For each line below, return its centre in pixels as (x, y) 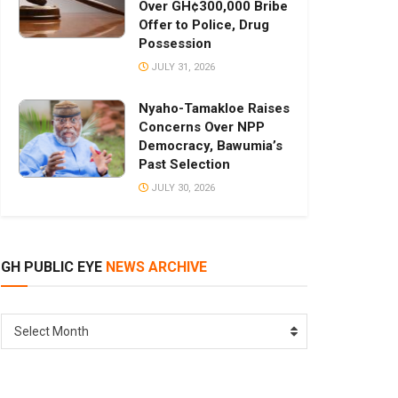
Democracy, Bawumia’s (211, 146)
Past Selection (184, 165)
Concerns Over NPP (202, 127)
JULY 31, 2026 (182, 68)
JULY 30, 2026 (182, 188)
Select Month (52, 332)
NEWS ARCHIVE (155, 267)
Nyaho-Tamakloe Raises (214, 109)
